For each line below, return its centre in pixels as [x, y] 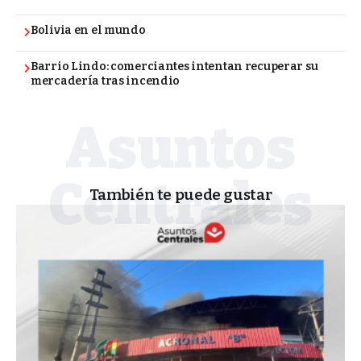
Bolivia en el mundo [88, 31]
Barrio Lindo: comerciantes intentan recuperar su [174, 66]
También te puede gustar [180, 195]
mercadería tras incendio [106, 81]
